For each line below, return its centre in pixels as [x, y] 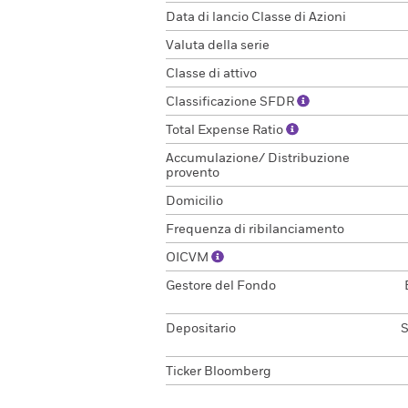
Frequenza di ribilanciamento [255, 229]
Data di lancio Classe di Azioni [256, 17]
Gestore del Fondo [221, 286]
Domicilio [194, 201]
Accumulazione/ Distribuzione [258, 158]
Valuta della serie [218, 46]
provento [193, 173]
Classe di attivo [211, 74]
